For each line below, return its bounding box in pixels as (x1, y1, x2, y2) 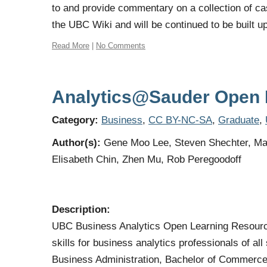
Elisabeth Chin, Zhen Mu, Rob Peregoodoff (52, 154, 241, 165)
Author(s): (52, 137, 101, 148)
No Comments (96, 41, 145, 50)
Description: (52, 204, 110, 215)
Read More (52, 41, 89, 50)
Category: (52, 114, 98, 126)
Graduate (218, 114, 259, 126)
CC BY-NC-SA (148, 114, 212, 126)
